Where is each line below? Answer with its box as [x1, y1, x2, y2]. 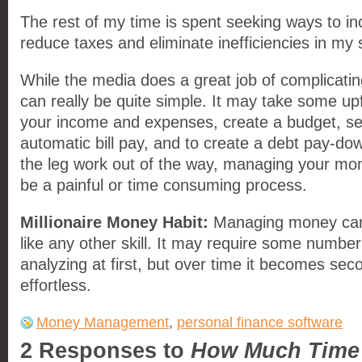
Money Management [36, 314, 169, 330]
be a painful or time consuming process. [20, 176, 307, 194]
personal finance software [177, 314, 343, 330]
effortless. [20, 276, 91, 294]
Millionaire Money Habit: [20, 213, 208, 231]
